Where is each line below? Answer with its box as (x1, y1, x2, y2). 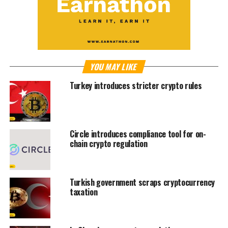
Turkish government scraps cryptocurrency (69, 176, 215, 189)
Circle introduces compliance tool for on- (69, 128, 206, 140)
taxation (69, 186, 98, 198)
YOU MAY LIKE (89, 61, 139, 73)
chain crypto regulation (69, 137, 148, 150)
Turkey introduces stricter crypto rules (69, 79, 202, 92)
